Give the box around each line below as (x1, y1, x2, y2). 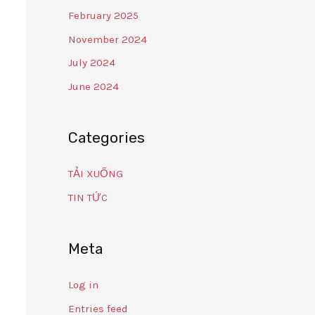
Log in (67, 278, 98, 291)
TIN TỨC (67, 191, 108, 204)
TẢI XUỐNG (67, 167, 123, 180)
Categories (67, 129, 145, 146)
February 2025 (67, 8, 139, 22)
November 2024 (67, 32, 147, 46)
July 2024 (67, 56, 115, 70)
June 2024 (67, 80, 119, 93)
